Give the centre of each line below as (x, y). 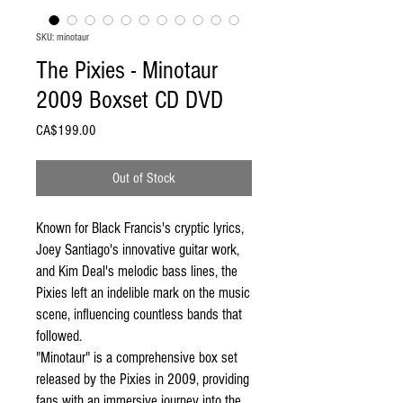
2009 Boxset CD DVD (130, 100)
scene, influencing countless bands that (139, 314)
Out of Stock (144, 178)
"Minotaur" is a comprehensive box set (137, 358)
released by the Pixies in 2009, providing (143, 379)
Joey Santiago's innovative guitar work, (138, 250)
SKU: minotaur (63, 37)
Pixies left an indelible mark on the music (143, 293)
